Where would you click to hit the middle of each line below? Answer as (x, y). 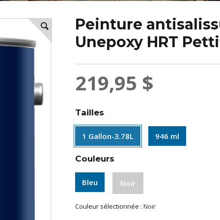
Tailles (90, 112)
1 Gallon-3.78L (108, 136)
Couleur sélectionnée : (110, 206)
